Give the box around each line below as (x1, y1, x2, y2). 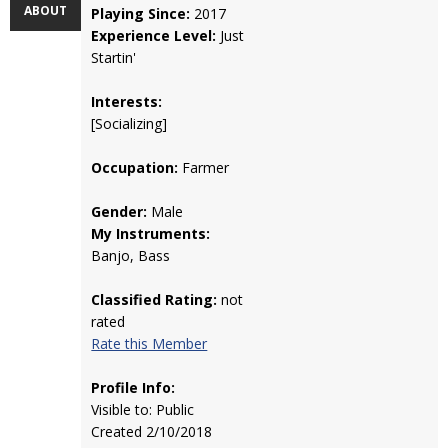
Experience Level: (91, 26, 217, 45)
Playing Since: (91, 4, 191, 23)
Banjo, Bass (91, 246, 171, 265)
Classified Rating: (91, 290, 218, 309)
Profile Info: (91, 378, 176, 397)
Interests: (91, 92, 163, 111)
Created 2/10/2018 (91, 422, 213, 441)
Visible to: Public (91, 400, 195, 419)
